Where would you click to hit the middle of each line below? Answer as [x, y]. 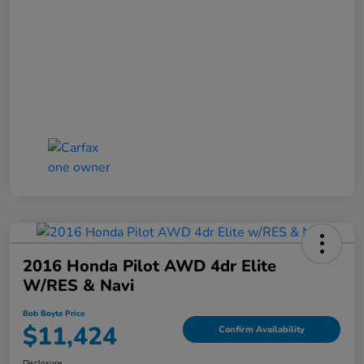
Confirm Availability [262, 329]
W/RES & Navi [78, 286]
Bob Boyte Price [54, 314]
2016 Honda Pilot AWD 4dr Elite [149, 266]
